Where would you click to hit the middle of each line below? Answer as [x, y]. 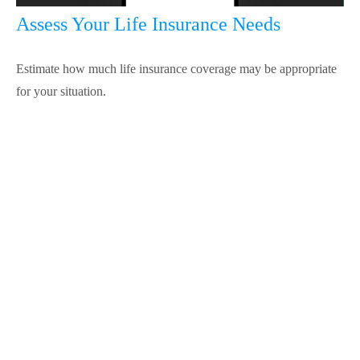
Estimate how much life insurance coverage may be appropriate [176, 69]
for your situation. [61, 92]
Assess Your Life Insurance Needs [148, 25]
